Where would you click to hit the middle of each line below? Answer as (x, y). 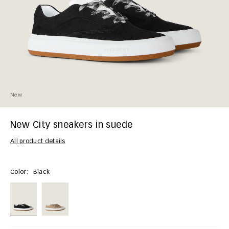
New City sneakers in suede (72, 125)
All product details (38, 141)
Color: (19, 172)
